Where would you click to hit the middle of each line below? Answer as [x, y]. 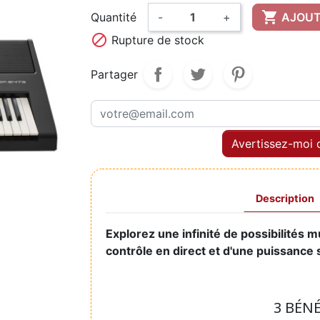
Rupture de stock [156, 40]
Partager [114, 74]
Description [285, 198]
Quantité [114, 17]
